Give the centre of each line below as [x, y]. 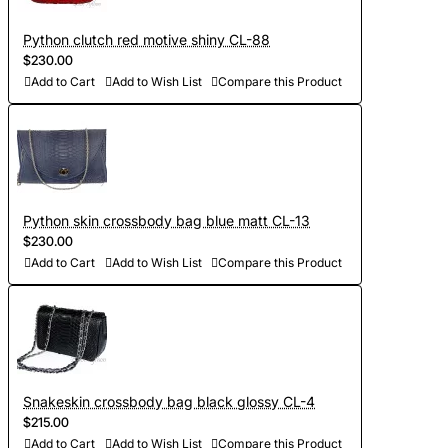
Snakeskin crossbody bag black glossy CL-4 [169, 402]
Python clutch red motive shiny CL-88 [146, 40]
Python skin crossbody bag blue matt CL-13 [166, 221]
